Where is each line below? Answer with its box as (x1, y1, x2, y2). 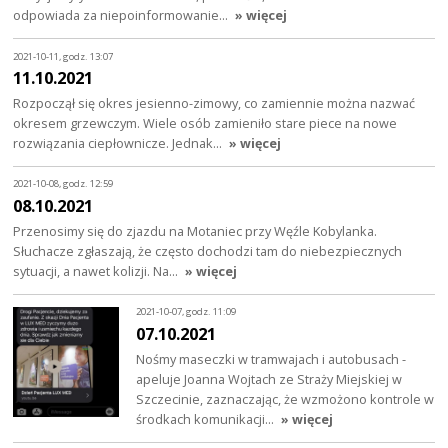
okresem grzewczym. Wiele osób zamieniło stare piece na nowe (13, 114, 398, 133)
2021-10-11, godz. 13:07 (13, 49, 114, 63)
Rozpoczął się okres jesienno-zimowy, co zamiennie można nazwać (13, 94, 416, 113)
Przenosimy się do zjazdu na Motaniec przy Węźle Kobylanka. (13, 222, 378, 241)
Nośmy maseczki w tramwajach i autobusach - (136, 349, 407, 368)
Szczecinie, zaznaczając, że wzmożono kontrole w (136, 389, 435, 408)
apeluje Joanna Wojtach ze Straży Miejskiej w (136, 369, 403, 388)
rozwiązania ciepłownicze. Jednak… (13, 134, 226, 153)
